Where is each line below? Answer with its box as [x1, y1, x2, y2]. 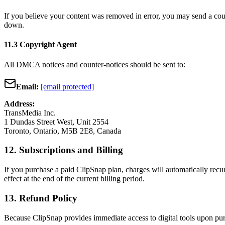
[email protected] [41, 82, 94, 91]
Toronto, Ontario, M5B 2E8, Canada [4, 126, 121, 135]
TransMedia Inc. [4, 108, 56, 117]
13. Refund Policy [4, 192, 77, 203]
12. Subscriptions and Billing [4, 145, 123, 156]
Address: [4, 99, 35, 108]
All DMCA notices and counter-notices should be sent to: [4, 60, 185, 69]
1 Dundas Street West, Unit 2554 [4, 117, 108, 126]
